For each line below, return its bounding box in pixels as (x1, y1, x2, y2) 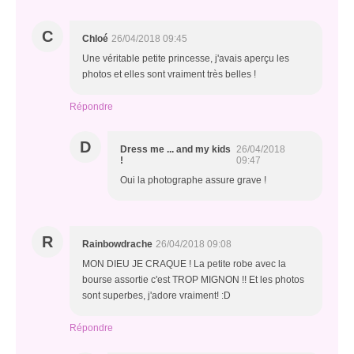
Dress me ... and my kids (120, 144, 231, 156)
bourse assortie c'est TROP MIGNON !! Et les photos (82, 274, 304, 286)
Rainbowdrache (82, 239, 153, 250)
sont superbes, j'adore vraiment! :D (82, 290, 231, 302)
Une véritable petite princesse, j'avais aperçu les (82, 53, 289, 65)
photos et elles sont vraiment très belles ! (82, 69, 256, 81)
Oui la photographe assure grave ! (120, 175, 266, 186)
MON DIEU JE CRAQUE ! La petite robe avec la (82, 258, 286, 270)
